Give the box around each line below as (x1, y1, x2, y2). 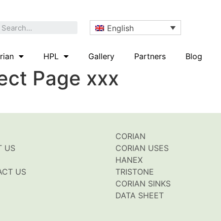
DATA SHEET (115, 190, 164, 201)
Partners (134, 51, 166, 61)
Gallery (88, 51, 114, 61)
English (107, 23, 134, 33)
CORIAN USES (115, 143, 169, 153)
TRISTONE (115, 167, 154, 177)
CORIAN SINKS (115, 179, 171, 189)
